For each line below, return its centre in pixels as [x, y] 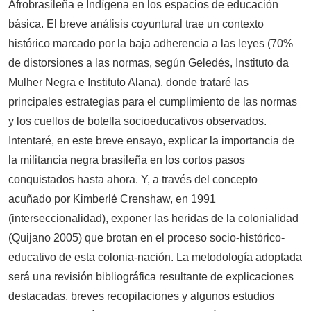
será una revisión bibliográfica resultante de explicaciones [151, 277]
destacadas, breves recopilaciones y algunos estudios [141, 296]
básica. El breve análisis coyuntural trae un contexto [136, 24]
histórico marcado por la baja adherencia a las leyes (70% [151, 44]
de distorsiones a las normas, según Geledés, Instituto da [149, 63]
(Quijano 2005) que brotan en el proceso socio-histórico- [146, 238]
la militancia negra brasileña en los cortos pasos [127, 160]
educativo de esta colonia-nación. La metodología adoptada [155, 258]
